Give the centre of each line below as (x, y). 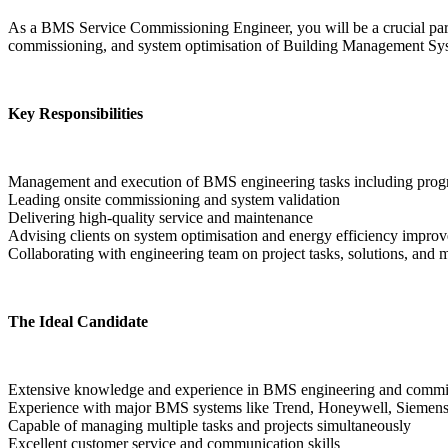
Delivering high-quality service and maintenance (160, 217)
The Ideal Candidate (78, 321)
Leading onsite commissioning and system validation (174, 199)
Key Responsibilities (75, 113)
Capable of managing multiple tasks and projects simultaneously (209, 425)
